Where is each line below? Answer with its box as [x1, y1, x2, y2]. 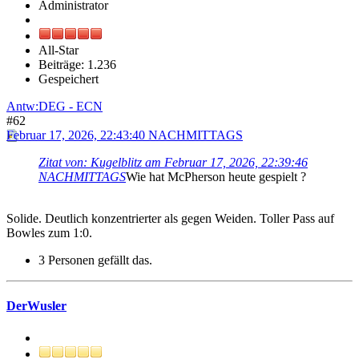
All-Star [38, 43, 79, 58]
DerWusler [6, 299, 67, 313]
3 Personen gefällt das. [38, 253, 152, 268]
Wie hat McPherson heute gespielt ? [126, 170, 306, 184]
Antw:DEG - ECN [6, 99, 103, 114]
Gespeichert [38, 72, 99, 87]
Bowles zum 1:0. [6, 226, 92, 240]
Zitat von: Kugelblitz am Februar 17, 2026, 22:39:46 [38, 155, 308, 170]
